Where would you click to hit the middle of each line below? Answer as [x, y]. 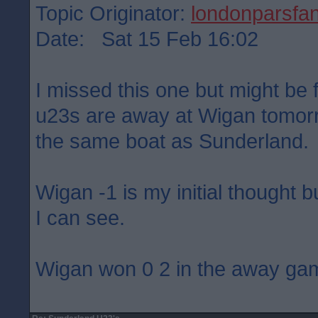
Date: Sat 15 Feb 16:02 [147, 39]
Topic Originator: [113, 13]
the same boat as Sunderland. [172, 141]
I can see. [80, 218]
